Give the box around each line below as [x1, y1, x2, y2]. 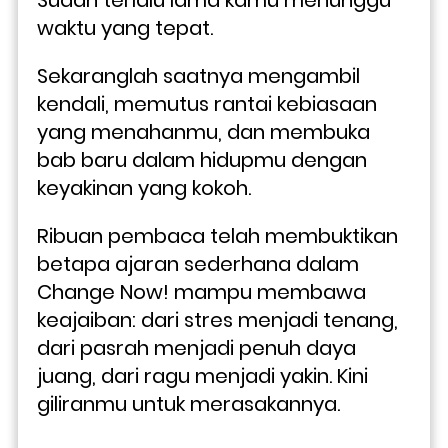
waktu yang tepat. [37, 13, 218, 42]
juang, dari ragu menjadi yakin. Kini [37, 361, 368, 390]
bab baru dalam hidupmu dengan [37, 145, 367, 174]
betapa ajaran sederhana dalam [37, 249, 359, 278]
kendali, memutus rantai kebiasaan [37, 89, 377, 118]
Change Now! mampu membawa [37, 277, 366, 306]
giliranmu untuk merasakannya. [37, 389, 340, 418]
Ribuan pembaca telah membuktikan [37, 221, 398, 250]
